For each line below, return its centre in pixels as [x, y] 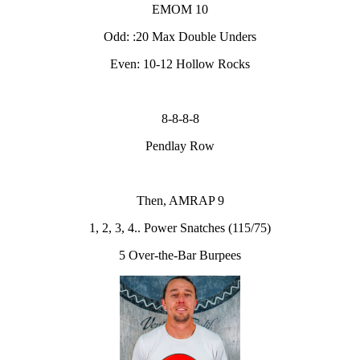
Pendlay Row [180, 146]
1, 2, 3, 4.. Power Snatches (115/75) [180, 228]
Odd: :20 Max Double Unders [180, 37]
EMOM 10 [180, 10]
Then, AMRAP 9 [180, 201]
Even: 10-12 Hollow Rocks [180, 64]
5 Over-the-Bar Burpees [180, 256]
